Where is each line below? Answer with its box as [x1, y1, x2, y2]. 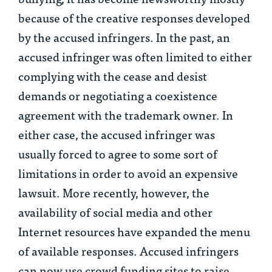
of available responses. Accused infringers [18, 241, 239, 260]
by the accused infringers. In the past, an [18, 27, 230, 47]
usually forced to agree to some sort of [18, 144, 217, 163]
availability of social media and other [18, 202, 212, 222]
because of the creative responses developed [18, 8, 250, 27]
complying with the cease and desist [18, 66, 207, 86]
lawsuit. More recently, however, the [18, 183, 209, 202]
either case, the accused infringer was [18, 124, 215, 144]
